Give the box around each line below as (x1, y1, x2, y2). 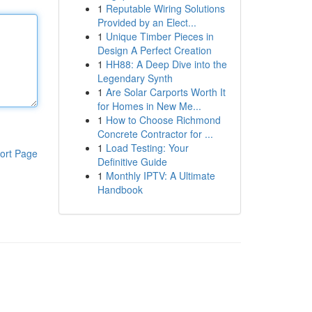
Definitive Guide (97, 155, 167, 169)
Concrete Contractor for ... (97, 127, 213, 141)
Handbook (97, 182, 143, 196)
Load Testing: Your (105, 141, 189, 155)
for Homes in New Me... (97, 99, 201, 113)
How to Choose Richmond (105, 113, 221, 127)
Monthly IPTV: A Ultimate (105, 169, 215, 182)
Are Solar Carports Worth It (105, 85, 226, 99)
